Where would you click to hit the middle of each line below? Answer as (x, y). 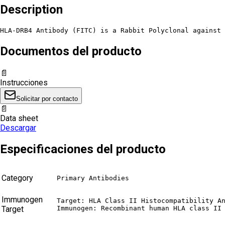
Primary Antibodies (93, 178)
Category (17, 178)
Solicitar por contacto (47, 98)
